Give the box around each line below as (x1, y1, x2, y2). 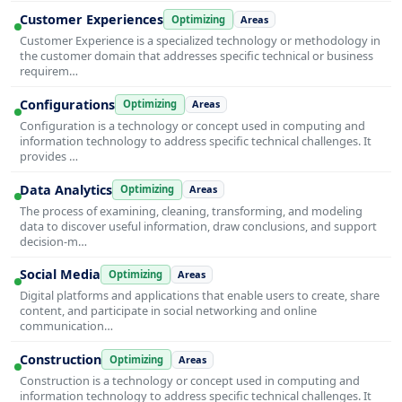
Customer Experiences (20, 11, 163, 29)
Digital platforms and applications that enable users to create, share (20, 287, 380, 304)
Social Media (20, 266, 100, 284)
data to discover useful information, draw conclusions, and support (20, 217, 377, 234)
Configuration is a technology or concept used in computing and (20, 117, 365, 134)
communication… (20, 318, 113, 335)
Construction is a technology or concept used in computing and (20, 372, 360, 389)
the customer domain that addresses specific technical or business (20, 48, 373, 65)
